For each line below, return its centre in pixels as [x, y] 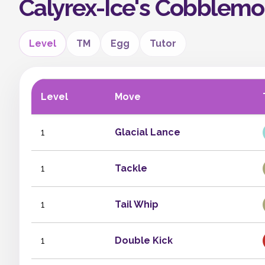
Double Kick [144, 240]
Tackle [131, 168]
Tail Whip [137, 204]
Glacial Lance [148, 132]
